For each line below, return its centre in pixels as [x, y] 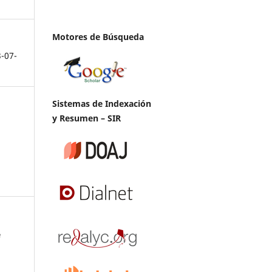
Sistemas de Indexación [102, 103]
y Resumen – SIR [87, 118]
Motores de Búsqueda [98, 36]
